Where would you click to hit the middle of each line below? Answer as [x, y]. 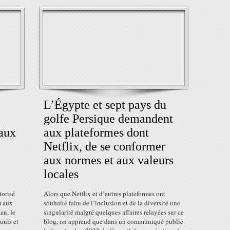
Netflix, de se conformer [104, 146]
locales [61, 174]
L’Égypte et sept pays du [105, 105]
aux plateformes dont [96, 132]
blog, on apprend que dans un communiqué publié [113, 221]
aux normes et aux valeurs [109, 160]
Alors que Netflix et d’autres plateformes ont [104, 194]
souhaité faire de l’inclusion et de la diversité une [112, 203]
